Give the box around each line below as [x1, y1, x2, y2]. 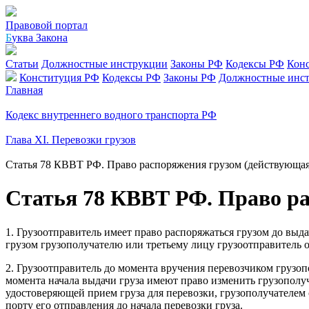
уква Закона [12, 32, 68, 43]
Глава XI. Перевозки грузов [6, 134, 136, 146]
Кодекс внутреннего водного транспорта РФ [6, 109, 217, 121]
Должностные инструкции [41, 58, 168, 70]
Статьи [6, 58, 39, 70]
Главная [6, 84, 43, 96]
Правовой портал [6, 19, 88, 31]
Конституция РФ [19, 72, 99, 83]
